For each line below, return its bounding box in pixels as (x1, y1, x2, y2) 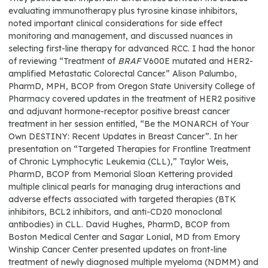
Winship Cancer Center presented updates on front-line (8, 244, 227, 255)
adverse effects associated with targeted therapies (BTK (8, 194, 236, 205)
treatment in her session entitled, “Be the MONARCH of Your (8, 118, 249, 129)
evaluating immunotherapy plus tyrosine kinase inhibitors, (8, 5, 237, 16)
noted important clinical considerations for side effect (8, 18, 223, 29)
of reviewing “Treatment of (8, 56, 118, 66)
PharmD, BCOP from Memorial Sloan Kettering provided (8, 169, 233, 179)
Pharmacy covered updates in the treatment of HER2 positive (8, 93, 255, 104)
